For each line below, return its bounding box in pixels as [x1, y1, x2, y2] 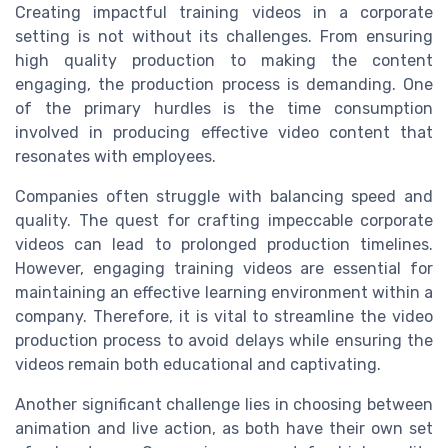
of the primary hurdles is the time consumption [15, 98, 433, 118]
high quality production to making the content [15, 50, 433, 70]
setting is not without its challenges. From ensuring [15, 26, 433, 46]
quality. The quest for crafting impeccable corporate [15, 210, 433, 230]
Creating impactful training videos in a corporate [15, 2, 433, 22]
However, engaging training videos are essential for [15, 258, 433, 278]
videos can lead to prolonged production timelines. [15, 234, 433, 254]
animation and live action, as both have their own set [15, 418, 433, 438]
